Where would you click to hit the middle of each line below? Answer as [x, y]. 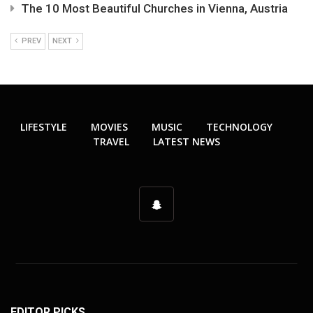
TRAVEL [111, 142]
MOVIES [109, 127]
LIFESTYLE [43, 127]
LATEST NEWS [187, 142]
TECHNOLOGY [239, 127]
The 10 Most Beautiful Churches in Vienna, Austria [154, 9]
